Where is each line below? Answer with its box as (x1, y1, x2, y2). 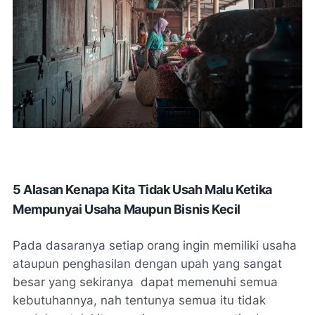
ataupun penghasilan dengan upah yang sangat (13, 257, 282, 271)
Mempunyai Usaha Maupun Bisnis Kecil (13, 202, 241, 217)
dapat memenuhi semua (141, 275, 278, 290)
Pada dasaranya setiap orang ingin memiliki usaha (13, 238, 297, 253)
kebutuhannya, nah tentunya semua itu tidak (13, 293, 266, 308)
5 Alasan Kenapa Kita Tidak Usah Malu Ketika (13, 182, 272, 198)
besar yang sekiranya (13, 275, 134, 290)
